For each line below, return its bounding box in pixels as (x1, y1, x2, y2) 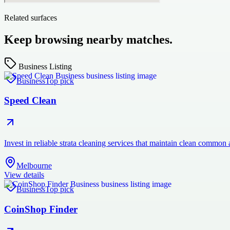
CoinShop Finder (4, 203, 78, 215)
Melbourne (16, 161, 52, 170)
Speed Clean (4, 95, 56, 106)
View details (4, 170, 44, 180)
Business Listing (18, 62, 72, 71)
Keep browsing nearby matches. (4, 32, 172, 46)
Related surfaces (4, 13, 57, 22)
